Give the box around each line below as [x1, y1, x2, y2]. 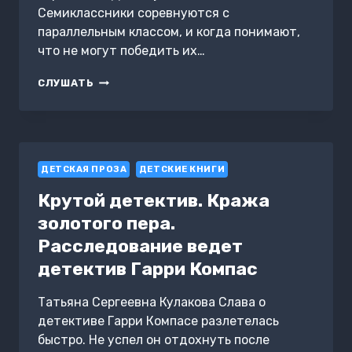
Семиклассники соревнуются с [38, 5, 229, 20]
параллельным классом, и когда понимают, [38, 24, 300, 39]
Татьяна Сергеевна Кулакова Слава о [38, 295, 266, 310]
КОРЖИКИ [93, 74, 153, 86]
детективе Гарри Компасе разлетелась [38, 313, 279, 329]
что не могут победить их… [38, 42, 205, 58]
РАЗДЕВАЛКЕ [93, 163, 170, 176]
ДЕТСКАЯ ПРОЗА [41, 163, 127, 174]
